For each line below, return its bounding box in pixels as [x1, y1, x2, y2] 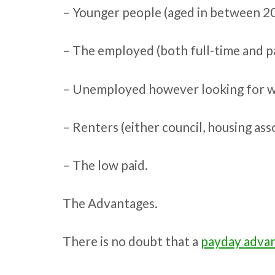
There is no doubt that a [63, 233, 201, 249]
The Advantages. [63, 195, 158, 211]
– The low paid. [63, 157, 148, 173]
